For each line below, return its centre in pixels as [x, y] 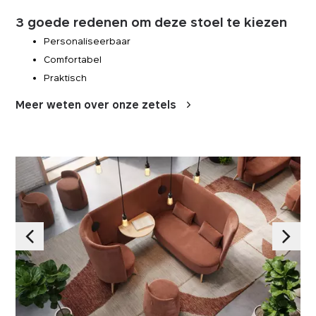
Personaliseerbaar [87, 41]
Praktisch [66, 78]
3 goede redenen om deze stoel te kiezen [152, 22]
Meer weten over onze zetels [96, 104]
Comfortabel [73, 59]
